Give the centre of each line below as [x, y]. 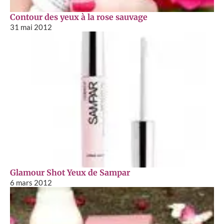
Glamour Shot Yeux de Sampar [70, 172]
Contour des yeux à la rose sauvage [79, 17]
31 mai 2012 [31, 27]
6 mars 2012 [31, 182]
